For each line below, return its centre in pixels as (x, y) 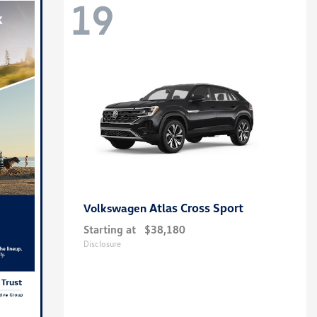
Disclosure (102, 244)
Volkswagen (116, 208)
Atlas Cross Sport (196, 208)
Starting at (109, 229)
